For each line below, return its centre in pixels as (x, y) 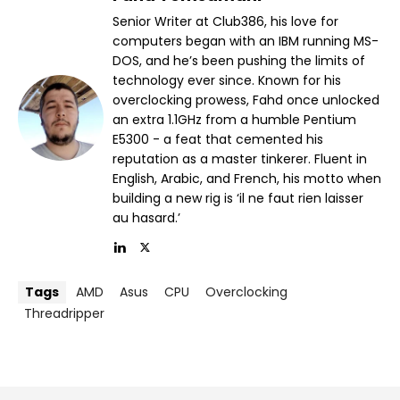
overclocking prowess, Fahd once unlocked (246, 100)
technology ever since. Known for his (227, 80)
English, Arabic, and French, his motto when (247, 178)
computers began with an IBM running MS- (246, 41)
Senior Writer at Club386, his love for (225, 21)
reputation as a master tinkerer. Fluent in (240, 158)
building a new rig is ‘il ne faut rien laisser (238, 198)
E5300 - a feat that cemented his (218, 139)
